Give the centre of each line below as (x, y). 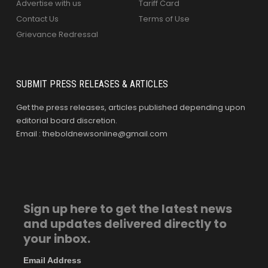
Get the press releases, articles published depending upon (131, 107)
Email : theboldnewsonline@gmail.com (92, 133)
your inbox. (57, 238)
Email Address (52, 260)
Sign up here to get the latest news (127, 208)
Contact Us (37, 19)
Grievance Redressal (57, 34)
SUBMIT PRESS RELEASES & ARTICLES (92, 84)
